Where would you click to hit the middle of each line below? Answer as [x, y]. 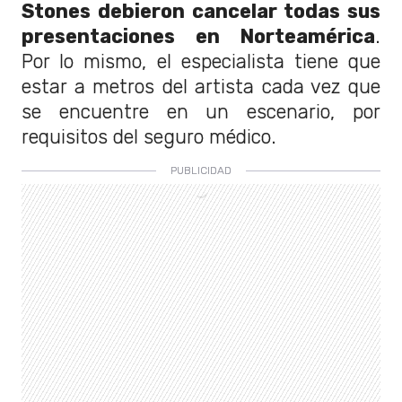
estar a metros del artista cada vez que [201, 87]
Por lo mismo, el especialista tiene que [201, 62]
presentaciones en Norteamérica [198, 37]
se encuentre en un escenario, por [201, 112]
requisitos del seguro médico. [149, 137]
